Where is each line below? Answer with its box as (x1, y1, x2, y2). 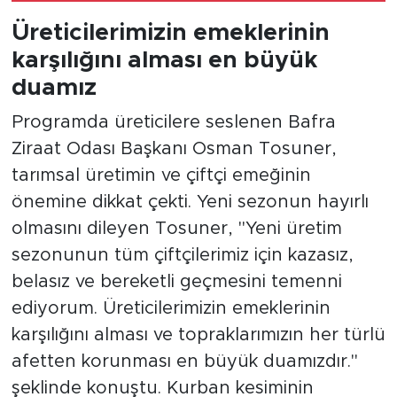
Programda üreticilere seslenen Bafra (11, 113, 336, 132)
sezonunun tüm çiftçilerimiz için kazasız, (11, 246, 354, 265)
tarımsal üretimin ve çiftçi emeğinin (11, 167, 311, 185)
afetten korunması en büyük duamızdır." (11, 353, 358, 371)
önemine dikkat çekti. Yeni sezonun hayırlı (11, 193, 369, 212)
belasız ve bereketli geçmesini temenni (11, 273, 342, 292)
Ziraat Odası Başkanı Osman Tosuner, (11, 140, 337, 159)
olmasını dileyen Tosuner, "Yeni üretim (11, 220, 342, 238)
